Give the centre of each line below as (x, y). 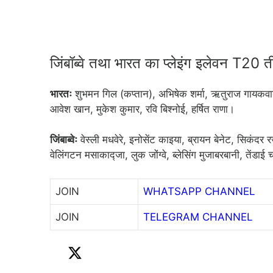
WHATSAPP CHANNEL (199, 191)
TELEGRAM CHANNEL (198, 217)
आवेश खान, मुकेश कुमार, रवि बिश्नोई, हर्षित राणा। (142, 109)
